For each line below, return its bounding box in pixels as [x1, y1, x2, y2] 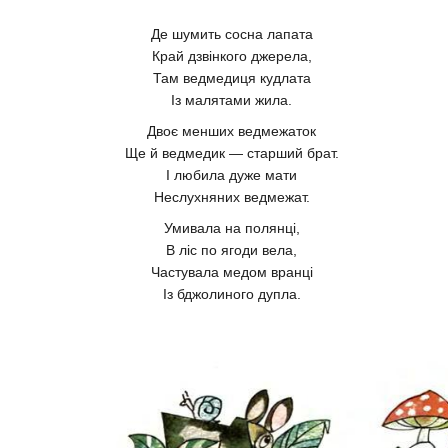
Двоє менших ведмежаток [147, 123, 316, 140]
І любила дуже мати [166, 167, 297, 184]
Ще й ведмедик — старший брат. [124, 145, 339, 162]
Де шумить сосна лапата [150, 26, 313, 43]
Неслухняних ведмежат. [153, 189, 310, 206]
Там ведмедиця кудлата [152, 70, 311, 87]
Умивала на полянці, [163, 220, 300, 237]
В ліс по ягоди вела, [166, 242, 297, 259]
